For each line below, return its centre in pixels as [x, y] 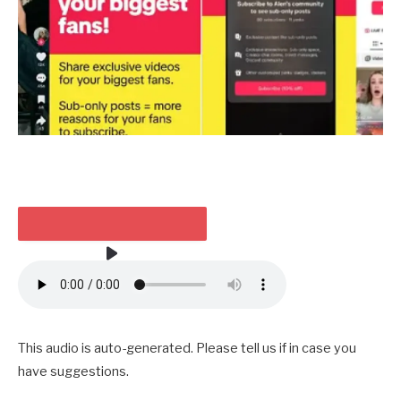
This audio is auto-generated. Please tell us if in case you [187, 348]
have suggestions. [73, 371]
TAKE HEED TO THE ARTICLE [112, 292]
